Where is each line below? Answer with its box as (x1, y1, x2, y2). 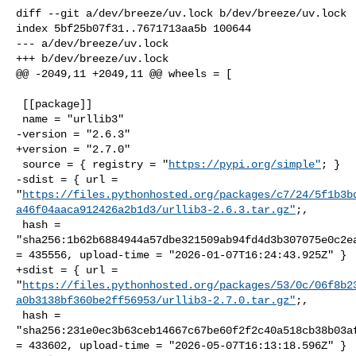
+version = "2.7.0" (16, 142, 130, 156)
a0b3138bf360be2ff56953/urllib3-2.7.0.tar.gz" (16, 293, 296, 307)
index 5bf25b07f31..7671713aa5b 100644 (16, 21, 251, 35)
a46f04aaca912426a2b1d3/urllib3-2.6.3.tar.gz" (16, 203, 296, 216)
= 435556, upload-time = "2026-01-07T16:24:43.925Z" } (16, 248, 346, 261)
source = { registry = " (22, 157, 168, 171)
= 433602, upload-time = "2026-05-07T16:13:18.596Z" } (16, 339, 346, 352)
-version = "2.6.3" (16, 127, 130, 141)
